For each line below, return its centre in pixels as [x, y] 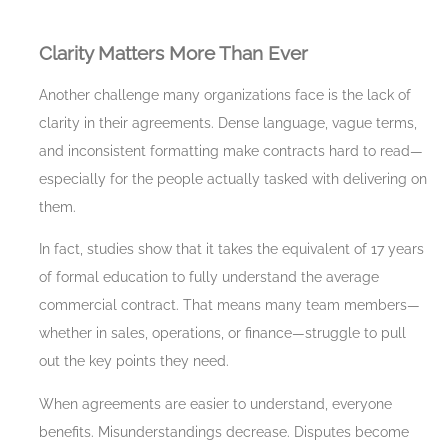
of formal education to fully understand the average [209, 277]
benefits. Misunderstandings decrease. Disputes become [224, 431]
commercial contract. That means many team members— [229, 305]
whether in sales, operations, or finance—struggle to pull [222, 333]
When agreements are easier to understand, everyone [215, 403]
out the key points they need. [134, 361]
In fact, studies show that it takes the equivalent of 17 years [231, 249]
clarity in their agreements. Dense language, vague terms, [228, 122]
